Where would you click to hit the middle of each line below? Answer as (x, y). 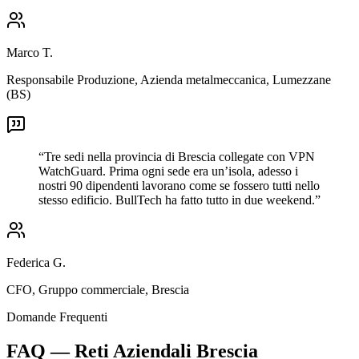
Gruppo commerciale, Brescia (114, 289)
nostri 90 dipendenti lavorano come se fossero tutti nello (179, 185)
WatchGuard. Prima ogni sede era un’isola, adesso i (168, 171)
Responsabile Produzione (71, 79)
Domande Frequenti (57, 317)
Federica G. (36, 262)
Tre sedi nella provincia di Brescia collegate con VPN (179, 156)
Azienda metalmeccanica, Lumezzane (236, 79)
